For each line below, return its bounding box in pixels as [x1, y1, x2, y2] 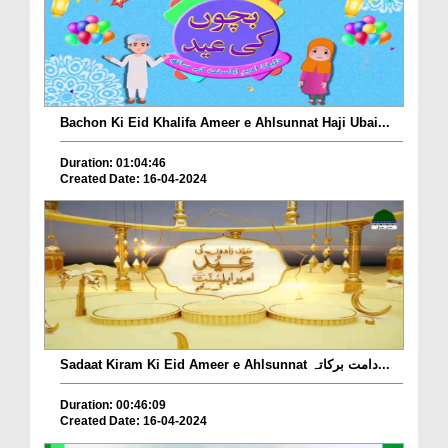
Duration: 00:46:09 [60, 398, 166, 413]
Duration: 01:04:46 [60, 155, 166, 170]
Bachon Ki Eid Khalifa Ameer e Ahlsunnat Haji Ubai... [60, 114, 390, 130]
